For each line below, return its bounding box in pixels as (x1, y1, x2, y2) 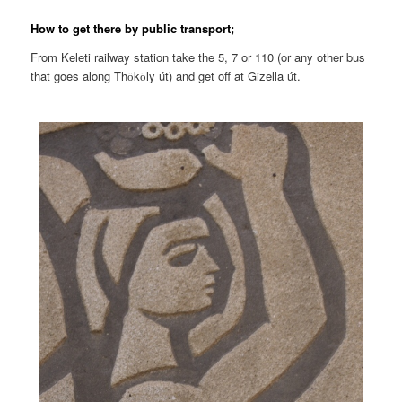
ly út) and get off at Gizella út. (146, 66, 301, 84)
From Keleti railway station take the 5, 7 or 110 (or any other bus (31, 48, 366, 66)
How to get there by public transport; (31, 20, 235, 37)
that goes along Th (31, 66, 128, 84)
